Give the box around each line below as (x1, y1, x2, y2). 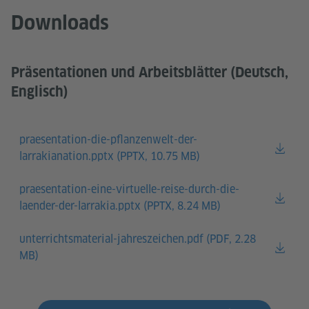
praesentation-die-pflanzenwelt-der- (19, 132, 197, 147)
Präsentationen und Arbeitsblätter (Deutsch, (11, 64, 288, 81)
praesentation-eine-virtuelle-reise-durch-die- (19, 182, 239, 197)
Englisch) (11, 83, 68, 100)
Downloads (11, 11, 109, 34)
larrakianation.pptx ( (19, 149, 120, 163)
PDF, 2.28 (210, 232, 256, 246)
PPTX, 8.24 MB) (147, 199, 221, 213)
